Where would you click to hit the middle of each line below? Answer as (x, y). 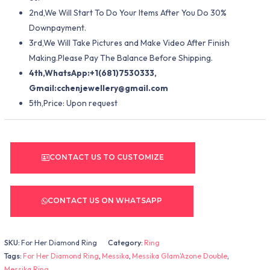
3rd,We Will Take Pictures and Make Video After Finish (130, 43)
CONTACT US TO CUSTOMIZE (107, 158)
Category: (126, 242)
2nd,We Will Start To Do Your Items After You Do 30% (128, 13)
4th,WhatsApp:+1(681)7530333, (93, 73)
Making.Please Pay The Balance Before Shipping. (121, 58)
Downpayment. (58, 28)
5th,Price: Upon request (74, 103)
